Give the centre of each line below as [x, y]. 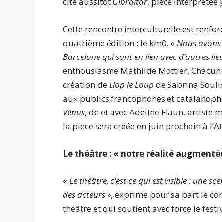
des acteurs [84, 195]
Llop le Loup [132, 84]
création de [86, 84]
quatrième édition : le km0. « [120, 43]
